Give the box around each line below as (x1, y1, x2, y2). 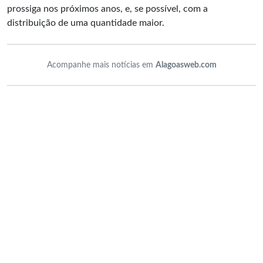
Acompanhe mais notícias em (46, 60, 156, 69)
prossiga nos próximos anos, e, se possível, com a (7, 4, 208, 14)
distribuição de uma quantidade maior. (7, 18, 164, 28)
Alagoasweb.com (155, 60, 217, 69)
